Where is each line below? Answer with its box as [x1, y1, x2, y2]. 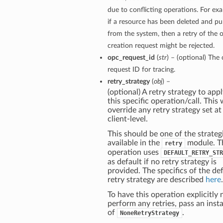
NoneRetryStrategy [119, 210, 179, 217]
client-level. [107, 115, 148, 123]
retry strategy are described [107, 176, 206, 184]
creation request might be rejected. [107, 42, 215, 50]
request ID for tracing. [107, 66, 175, 74]
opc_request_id [107, 54, 155, 62]
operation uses [107, 148, 161, 157]
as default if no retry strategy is [107, 158, 217, 166]
